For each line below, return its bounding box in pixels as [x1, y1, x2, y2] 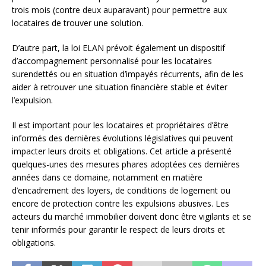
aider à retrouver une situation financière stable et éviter [12, 81, 227, 93]
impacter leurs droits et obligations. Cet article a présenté [12, 145, 232, 157]
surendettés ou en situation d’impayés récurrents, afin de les [12, 68, 243, 80]
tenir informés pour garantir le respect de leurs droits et [12, 224, 225, 236]
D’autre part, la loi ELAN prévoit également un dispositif [12, 42, 225, 54]
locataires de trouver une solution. [12, 17, 143, 29]
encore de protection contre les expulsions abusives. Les [12, 198, 229, 210]
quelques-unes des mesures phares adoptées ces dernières [12, 159, 240, 170]
